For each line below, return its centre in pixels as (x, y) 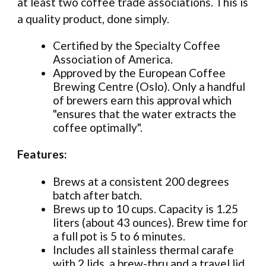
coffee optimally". (98, 128)
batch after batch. (97, 195)
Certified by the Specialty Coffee (137, 46)
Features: (42, 154)
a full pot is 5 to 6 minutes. (119, 236)
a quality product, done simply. (93, 19)
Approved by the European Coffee (139, 73)
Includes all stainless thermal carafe (143, 249)
